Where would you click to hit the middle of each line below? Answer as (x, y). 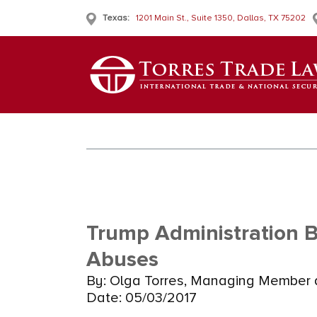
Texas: (116, 18)
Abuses (122, 259)
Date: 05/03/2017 (142, 298)
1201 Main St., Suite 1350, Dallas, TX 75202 (221, 18)
